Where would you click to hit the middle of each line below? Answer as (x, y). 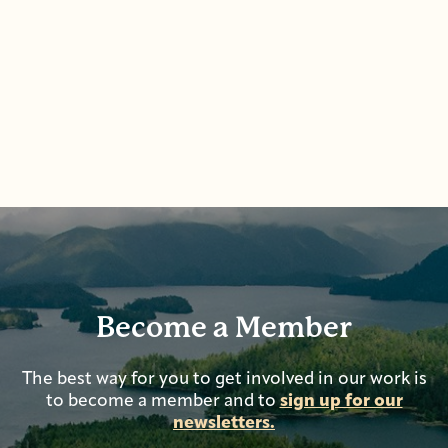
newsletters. (224, 424)
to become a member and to (162, 402)
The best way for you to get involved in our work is (224, 380)
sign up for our (341, 402)
